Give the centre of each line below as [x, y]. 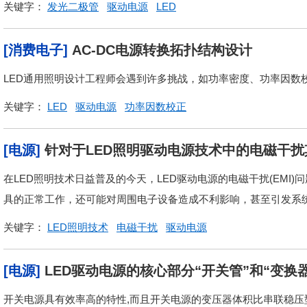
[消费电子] [36, 50]
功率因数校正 [156, 107]
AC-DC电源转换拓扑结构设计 [162, 50]
